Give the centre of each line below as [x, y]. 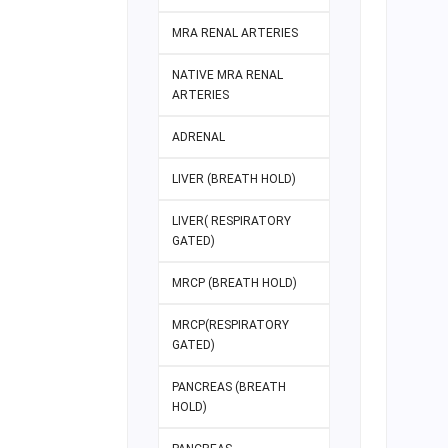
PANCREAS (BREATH [229, 387]
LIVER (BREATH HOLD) [234, 179]
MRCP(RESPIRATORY [230, 325]
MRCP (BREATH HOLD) [234, 283]
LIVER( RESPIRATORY [231, 221]
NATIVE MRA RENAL [227, 75]
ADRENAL [198, 137]
